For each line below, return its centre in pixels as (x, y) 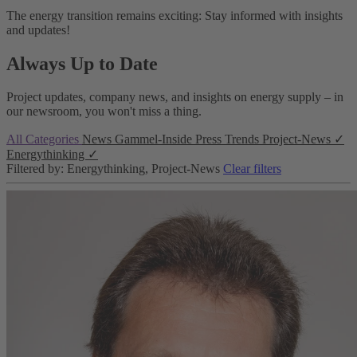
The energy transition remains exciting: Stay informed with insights (175, 15)
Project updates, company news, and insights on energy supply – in (175, 97)
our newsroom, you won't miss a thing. (104, 112)
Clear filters (252, 169)
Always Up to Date (82, 63)
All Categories (44, 139)
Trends (243, 139)
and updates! (38, 29)
